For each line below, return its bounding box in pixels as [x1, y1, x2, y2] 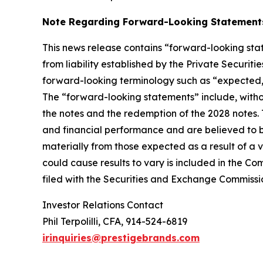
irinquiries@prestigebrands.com [42, 232, 200, 244]
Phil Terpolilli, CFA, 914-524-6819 [42, 215, 187, 228]
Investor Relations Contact [42, 199, 163, 211]
